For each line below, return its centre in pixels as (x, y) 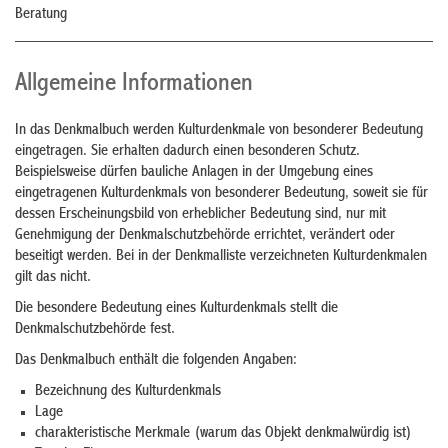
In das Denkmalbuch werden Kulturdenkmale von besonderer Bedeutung (219, 130)
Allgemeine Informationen (134, 84)
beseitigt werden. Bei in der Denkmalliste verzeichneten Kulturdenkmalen (221, 256)
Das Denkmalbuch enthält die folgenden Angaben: (156, 360)
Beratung (41, 15)
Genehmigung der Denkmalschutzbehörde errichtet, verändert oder (205, 235)
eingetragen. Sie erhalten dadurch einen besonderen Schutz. (187, 151)
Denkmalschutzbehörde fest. (95, 329)
